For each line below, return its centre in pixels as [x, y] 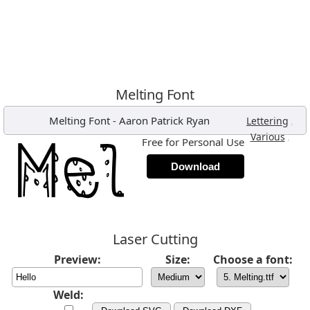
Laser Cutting [155, 239]
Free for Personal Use [193, 142]
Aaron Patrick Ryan [164, 120]
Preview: [77, 259]
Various [267, 137]
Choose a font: [253, 259]
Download [195, 166]
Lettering [267, 121]
